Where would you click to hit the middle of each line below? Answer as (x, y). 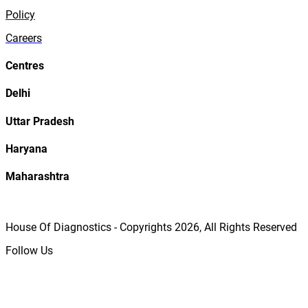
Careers (24, 38)
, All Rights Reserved (248, 228)
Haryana (26, 148)
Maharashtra (37, 177)
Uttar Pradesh (40, 121)
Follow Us (29, 251)
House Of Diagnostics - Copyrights (89, 228)
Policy (20, 14)
